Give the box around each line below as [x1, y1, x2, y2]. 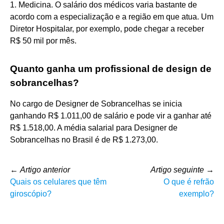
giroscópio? [10, 189, 51, 198]
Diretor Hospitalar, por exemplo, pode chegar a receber [10, 24, 204, 33]
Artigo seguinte [150, 165, 204, 174]
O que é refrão [163, 177, 214, 186]
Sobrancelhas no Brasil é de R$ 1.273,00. [10, 135, 158, 144]
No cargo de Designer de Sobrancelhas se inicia [10, 99, 182, 108]
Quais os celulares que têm [10, 177, 106, 186]
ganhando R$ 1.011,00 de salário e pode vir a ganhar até [10, 111, 211, 120]
